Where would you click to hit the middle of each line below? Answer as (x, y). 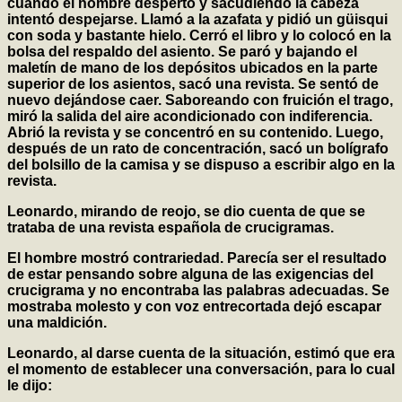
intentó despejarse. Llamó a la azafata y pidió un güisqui (197, 20)
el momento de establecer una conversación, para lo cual (201, 370)
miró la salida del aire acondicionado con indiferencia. (190, 117)
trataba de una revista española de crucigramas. (170, 228)
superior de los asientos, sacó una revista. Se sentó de (193, 84)
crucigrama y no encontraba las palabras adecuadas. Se (198, 291)
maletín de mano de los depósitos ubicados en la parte (192, 68)
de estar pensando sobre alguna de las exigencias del (190, 275)
